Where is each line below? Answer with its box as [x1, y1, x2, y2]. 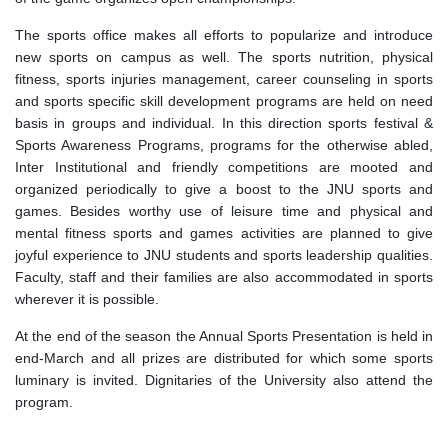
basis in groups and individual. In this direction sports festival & [15, 114, 433, 131]
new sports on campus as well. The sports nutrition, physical [15, 48, 433, 65]
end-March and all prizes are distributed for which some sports [15, 349, 433, 366]
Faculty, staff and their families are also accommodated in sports [15, 268, 433, 285]
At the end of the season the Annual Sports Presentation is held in [15, 327, 433, 344]
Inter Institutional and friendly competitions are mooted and [15, 158, 433, 175]
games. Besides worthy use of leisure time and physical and [15, 202, 433, 219]
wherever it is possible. [15, 290, 159, 307]
